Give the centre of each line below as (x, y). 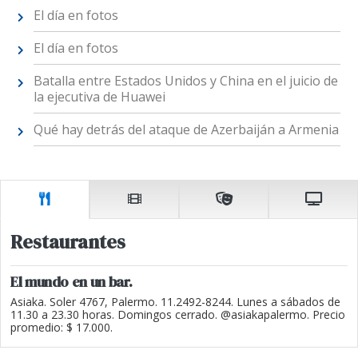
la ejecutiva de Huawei (99, 96)
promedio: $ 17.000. (62, 328)
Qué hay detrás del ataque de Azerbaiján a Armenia (186, 129)
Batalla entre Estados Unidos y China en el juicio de (185, 80)
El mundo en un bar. (72, 282)
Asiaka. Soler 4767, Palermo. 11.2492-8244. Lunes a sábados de (175, 302)
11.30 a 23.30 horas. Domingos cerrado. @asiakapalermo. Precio (178, 315)
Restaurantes (68, 242)
